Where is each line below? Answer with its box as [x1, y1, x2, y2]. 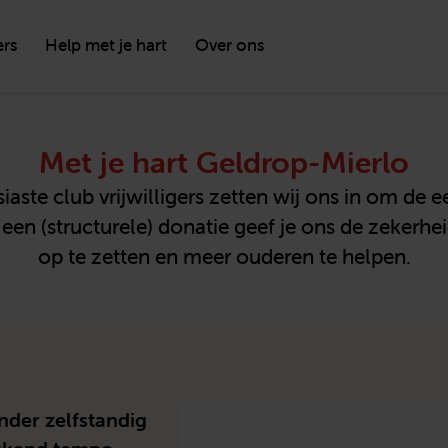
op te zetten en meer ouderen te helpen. [37, 243, 411, 269]
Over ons [195, 33, 264, 56]
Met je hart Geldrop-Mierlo [39, 144, 409, 181]
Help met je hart [45, 33, 167, 56]
